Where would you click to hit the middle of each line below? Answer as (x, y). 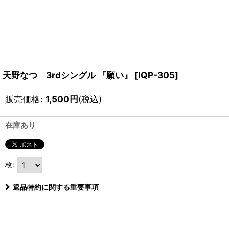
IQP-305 (156, 75)
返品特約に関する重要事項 (56, 187)
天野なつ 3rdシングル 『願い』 (67, 75)
